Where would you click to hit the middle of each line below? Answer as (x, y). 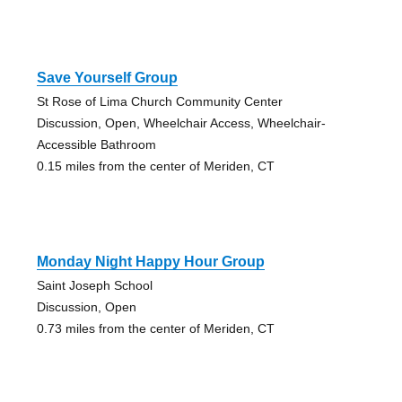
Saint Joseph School (94, 286)
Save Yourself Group (107, 78)
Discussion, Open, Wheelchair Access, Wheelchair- (181, 123)
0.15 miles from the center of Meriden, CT (155, 166)
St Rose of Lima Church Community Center (159, 102)
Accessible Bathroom (96, 145)
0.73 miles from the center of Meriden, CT (155, 329)
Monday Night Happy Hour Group (150, 262)
